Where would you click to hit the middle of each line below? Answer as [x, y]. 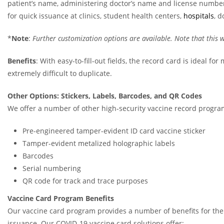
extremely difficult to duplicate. [60, 73]
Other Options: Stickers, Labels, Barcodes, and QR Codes [105, 96]
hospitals [199, 16]
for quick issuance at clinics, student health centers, [95, 16]
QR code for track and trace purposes [85, 181]
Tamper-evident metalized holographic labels [99, 143]
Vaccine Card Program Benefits [61, 198]
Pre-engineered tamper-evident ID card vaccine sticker [114, 131]
